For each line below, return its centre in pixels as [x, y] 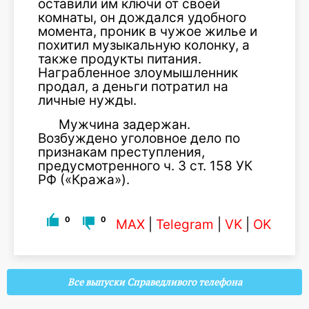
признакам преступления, [121, 152]
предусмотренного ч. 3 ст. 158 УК [145, 166]
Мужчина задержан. [124, 124]
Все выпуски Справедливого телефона [154, 282]
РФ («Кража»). [84, 180]
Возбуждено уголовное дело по [139, 138]
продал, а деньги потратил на [133, 87]
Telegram [185, 225]
